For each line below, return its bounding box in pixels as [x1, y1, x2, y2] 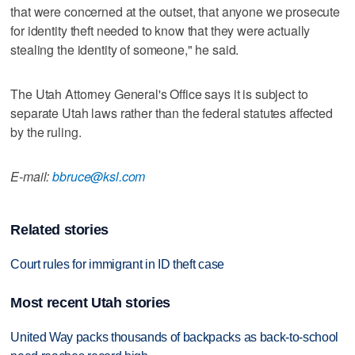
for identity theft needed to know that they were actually [10, 21, 311, 40]
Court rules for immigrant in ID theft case [10, 258, 224, 272]
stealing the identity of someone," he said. [10, 40, 239, 59]
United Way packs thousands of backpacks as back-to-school [10, 330, 339, 344]
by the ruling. [10, 122, 82, 141]
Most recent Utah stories [10, 294, 170, 311]
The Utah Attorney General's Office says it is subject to [10, 84, 308, 103]
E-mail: [10, 166, 53, 185]
